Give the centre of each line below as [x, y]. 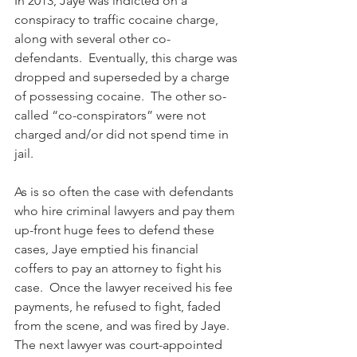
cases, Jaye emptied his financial [108, 249]
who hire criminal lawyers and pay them [126, 211]
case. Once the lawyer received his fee [125, 287]
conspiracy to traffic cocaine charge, [118, 20]
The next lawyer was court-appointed [120, 345]
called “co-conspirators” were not [112, 115]
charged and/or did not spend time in [123, 134]
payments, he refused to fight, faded [119, 306]
